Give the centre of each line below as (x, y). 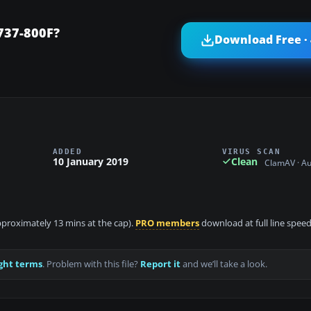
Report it (160, 264)
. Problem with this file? (91, 264)
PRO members (167, 224)
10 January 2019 (91, 161)
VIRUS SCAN (251, 151)
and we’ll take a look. (224, 264)
